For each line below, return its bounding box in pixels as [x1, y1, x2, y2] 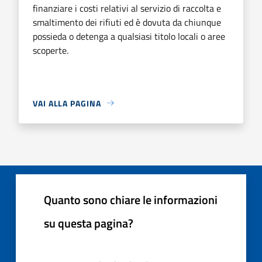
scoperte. [33, 43, 68, 57]
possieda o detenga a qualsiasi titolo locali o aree [33, 29, 225, 43]
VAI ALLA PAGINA [33, 96, 101, 109]
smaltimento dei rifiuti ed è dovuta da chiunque [33, 15, 221, 29]
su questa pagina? [44, 213, 133, 232]
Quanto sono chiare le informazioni [44, 190, 218, 209]
